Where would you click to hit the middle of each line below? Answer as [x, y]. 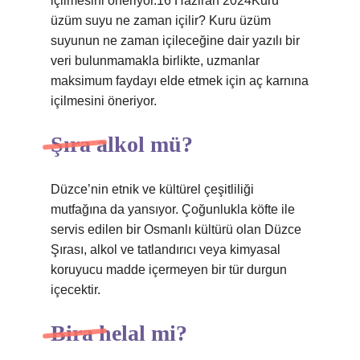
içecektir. [76, 290]
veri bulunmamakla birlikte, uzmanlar [155, 61]
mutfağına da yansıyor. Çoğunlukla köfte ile [173, 209]
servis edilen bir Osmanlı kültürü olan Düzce [176, 229]
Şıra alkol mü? [122, 144]
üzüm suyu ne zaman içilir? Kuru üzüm [161, 20]
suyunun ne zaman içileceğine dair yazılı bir [175, 41]
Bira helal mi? [119, 333]
